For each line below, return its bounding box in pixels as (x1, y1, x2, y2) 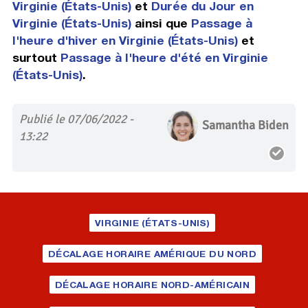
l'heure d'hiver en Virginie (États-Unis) (12, 33, 238, 48)
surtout (12, 50, 60, 65)
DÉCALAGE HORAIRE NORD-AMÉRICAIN (54, 279, 250, 291)
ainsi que (131, 16, 191, 31)
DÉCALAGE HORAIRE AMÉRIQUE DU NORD (47, 248, 257, 260)
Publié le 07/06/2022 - (19, 111, 133, 127)
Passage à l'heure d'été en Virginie (60, 50, 268, 65)
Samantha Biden (202, 118, 289, 133)
